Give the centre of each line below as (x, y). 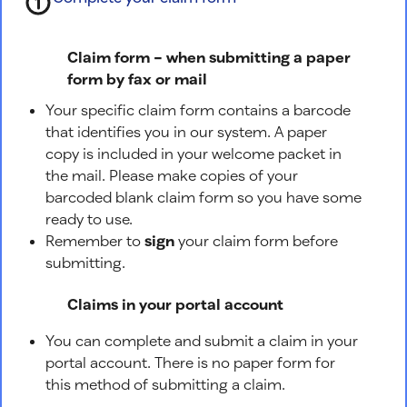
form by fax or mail (137, 78)
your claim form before (256, 241)
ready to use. (89, 219)
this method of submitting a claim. (165, 383)
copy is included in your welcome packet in (194, 154)
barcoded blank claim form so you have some (203, 197)
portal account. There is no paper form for (190, 362)
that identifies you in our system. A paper (186, 132)
